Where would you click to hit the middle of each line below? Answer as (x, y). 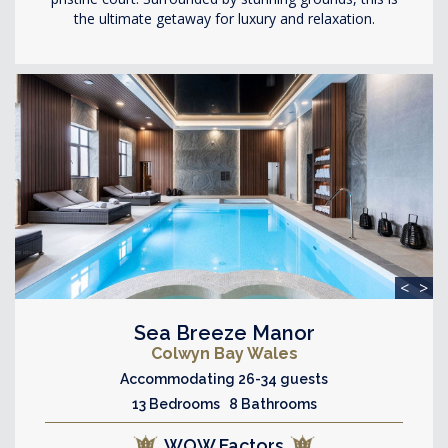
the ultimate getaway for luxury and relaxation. (224, 18)
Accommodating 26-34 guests (224, 378)
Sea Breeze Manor (224, 332)
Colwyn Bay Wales (224, 353)
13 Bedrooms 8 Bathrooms (224, 403)
